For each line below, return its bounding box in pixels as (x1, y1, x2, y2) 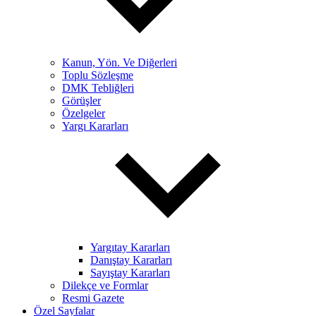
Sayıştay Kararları (90, 267, 170, 279)
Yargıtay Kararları (90, 241, 170, 253)
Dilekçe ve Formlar (62, 279, 148, 291)
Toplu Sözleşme (62, 69, 133, 81)
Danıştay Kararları (90, 254, 172, 266)
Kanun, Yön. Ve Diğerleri (62, 56, 177, 68)
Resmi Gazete (62, 292, 124, 304)
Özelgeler (62, 107, 105, 119)
